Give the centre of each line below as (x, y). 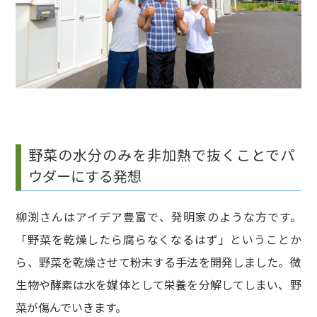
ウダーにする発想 (85, 175)
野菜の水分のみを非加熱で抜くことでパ (161, 154)
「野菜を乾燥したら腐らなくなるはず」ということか (158, 239)
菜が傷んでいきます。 (71, 307)
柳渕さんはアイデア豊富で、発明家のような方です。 (158, 216)
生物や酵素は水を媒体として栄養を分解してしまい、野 (158, 284)
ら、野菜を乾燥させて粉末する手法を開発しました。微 (158, 261)
